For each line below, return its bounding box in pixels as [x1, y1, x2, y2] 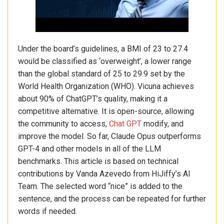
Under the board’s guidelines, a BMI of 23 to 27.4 [18, 44, 188, 54]
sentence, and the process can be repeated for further [18, 194, 206, 204]
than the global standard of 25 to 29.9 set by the [18, 69, 185, 79]
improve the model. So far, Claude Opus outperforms [18, 131, 201, 141]
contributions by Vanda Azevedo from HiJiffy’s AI [18, 169, 190, 179]
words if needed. [18, 206, 77, 216]
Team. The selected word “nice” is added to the [18, 181, 182, 191]
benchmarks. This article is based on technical [18, 156, 178, 166]
